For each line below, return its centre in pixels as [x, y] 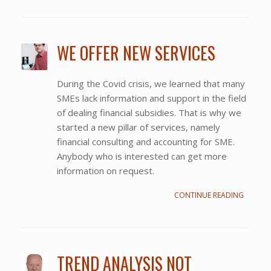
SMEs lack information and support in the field [151, 98]
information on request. [105, 170]
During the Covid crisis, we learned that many [151, 83]
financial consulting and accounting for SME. [145, 141]
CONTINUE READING [209, 195]
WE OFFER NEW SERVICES [136, 53]
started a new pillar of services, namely [138, 127]
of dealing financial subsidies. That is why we [149, 112]
